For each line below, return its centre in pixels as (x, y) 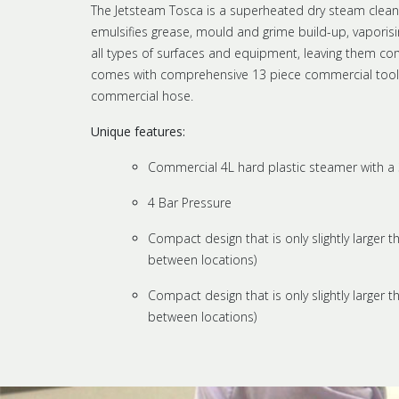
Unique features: (138, 131)
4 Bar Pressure (190, 202)
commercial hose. (142, 95)
